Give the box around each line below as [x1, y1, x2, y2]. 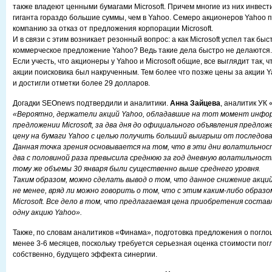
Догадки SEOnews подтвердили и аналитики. [13, 99, 170, 107]
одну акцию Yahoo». [13, 208, 82, 217]
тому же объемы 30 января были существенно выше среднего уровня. [13, 165, 260, 173]
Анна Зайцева [170, 99, 220, 107]
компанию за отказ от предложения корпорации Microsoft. [13, 24, 213, 33]
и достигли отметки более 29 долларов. [13, 79, 150, 87]
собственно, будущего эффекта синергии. [13, 250, 157, 259]
